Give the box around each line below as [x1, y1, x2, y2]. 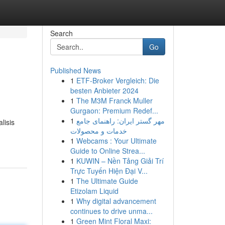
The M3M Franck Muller [76, 95, 153, 105]
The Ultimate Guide [76, 176, 138, 186]
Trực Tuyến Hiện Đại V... [70, 166, 148, 176]
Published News [50, 65, 101, 75]
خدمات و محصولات [70, 126, 127, 136]
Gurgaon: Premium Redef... [70, 105, 158, 116]
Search [50, 28, 73, 38]
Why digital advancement [76, 196, 156, 206]
